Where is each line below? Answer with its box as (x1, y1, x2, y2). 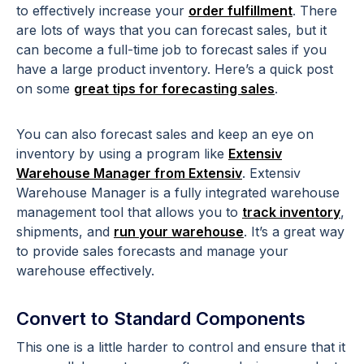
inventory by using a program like (16, 145, 228, 162)
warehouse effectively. (16, 262, 154, 279)
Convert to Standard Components (16, 307, 305, 329)
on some (16, 80, 74, 97)
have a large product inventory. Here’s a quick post (16, 60, 333, 77)
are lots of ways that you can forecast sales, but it (16, 21, 327, 38)
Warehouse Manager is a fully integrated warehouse (16, 184, 340, 201)
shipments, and (16, 223, 114, 240)
